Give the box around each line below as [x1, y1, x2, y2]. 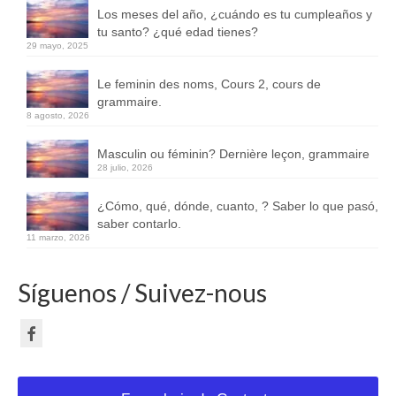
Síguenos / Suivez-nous [18, 278, 267, 308]
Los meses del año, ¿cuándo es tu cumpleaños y [97, 6, 372, 21]
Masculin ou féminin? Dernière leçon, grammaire [97, 146, 369, 161]
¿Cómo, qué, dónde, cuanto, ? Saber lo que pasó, [97, 199, 378, 214]
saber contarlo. [97, 217, 181, 232]
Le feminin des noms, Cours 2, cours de [97, 76, 321, 91]
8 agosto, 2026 [27, 110, 89, 120]
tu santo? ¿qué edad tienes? [97, 24, 258, 39]
